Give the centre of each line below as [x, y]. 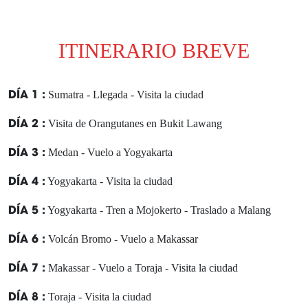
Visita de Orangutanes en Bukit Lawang [135, 124]
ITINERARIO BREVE [154, 51]
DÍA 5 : [27, 209]
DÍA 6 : [27, 238]
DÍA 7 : [27, 267]
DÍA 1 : [27, 93]
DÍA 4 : [27, 180]
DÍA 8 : [27, 296]
